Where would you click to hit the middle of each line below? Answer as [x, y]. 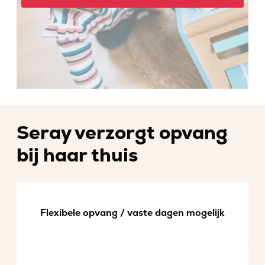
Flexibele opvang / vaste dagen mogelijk [132, 213]
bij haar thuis [77, 156]
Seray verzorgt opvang [122, 133]
